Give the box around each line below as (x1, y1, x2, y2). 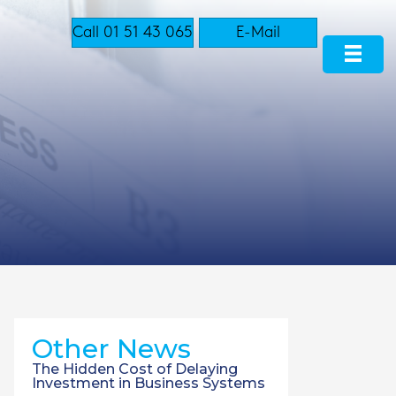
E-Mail (235, 24, 280, 40)
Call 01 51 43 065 (72, 24, 194, 40)
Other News (32, 332, 191, 365)
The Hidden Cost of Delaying (32, 361, 238, 377)
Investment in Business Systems (32, 375, 265, 392)
